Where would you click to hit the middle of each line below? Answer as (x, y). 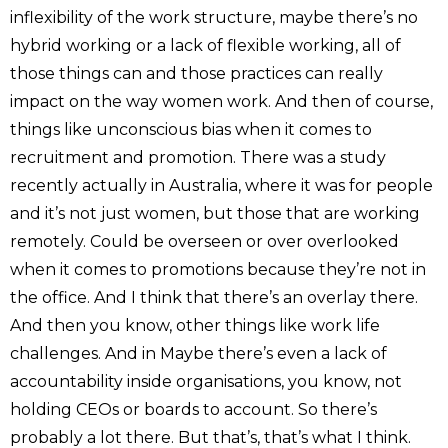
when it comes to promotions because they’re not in (218, 269)
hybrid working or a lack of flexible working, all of (205, 45)
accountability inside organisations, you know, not (206, 381)
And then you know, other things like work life (195, 325)
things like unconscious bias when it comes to (191, 129)
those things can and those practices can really (196, 73)
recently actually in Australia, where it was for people (221, 185)
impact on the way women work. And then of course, (221, 101)
